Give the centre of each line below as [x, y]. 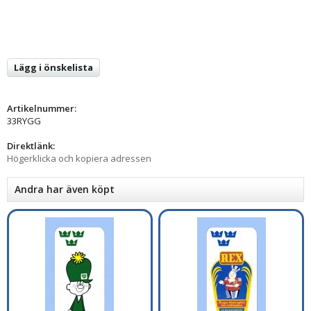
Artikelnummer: [42, 109]
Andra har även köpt [65, 190]
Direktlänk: [31, 146]
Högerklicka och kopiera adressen [79, 159]
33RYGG [24, 121]
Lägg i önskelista [53, 68]
